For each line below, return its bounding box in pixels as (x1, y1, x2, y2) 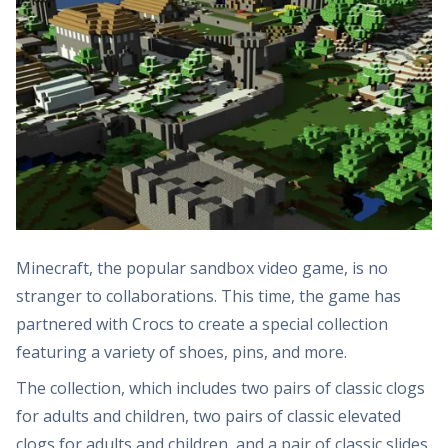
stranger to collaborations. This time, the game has (16, 285, 401, 307)
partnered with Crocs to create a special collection (16, 313, 388, 335)
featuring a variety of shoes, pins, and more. (16, 341, 351, 363)
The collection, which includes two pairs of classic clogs (16, 377, 425, 399)
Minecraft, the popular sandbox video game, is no (16, 257, 388, 279)
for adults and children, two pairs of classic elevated (16, 405, 401, 427)
